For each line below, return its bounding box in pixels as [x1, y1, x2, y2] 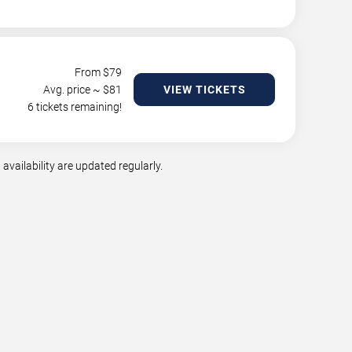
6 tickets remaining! [27, 101, 122, 113]
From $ [75, 66, 109, 79]
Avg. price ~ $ [43, 83, 109, 96]
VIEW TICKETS [163, 83, 246, 96]
